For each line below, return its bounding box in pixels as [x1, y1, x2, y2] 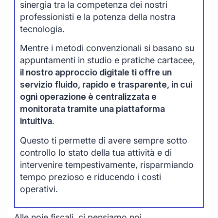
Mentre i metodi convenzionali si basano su [20, 43, 194, 54]
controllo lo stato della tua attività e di [20, 147, 172, 158]
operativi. [20, 183, 58, 194]
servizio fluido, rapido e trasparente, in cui [20, 79, 192, 90]
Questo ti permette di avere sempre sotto [20, 135, 187, 145]
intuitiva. [20, 116, 54, 127]
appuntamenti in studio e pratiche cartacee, [20, 55, 195, 66]
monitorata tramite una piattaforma [20, 104, 165, 114]
